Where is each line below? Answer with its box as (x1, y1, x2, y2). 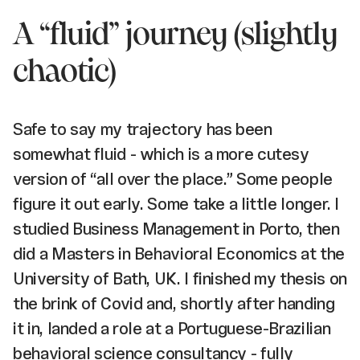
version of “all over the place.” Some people (13, 169, 333, 188)
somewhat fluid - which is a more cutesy (13, 144, 309, 163)
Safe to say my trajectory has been (13, 119, 272, 138)
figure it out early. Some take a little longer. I (13, 194, 340, 213)
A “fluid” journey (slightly (13, 20, 338, 51)
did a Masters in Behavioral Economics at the (13, 243, 345, 263)
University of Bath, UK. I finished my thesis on (13, 268, 347, 288)
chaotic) (13, 57, 117, 88)
